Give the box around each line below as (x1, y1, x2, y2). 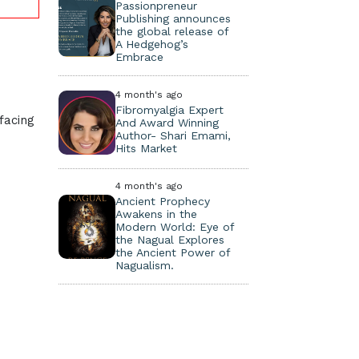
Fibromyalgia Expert (115, 103, 224, 116)
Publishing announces (115, 12, 232, 25)
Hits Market (115, 142, 178, 155)
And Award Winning (115, 116, 220, 129)
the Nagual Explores (115, 233, 225, 246)
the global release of (115, 25, 229, 38)
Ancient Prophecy (115, 195, 211, 208)
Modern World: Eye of (115, 220, 235, 233)
